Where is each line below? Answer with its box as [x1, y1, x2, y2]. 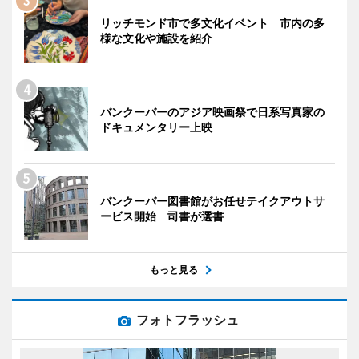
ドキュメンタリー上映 [100, 120, 212, 134]
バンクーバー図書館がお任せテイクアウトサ [100, 194, 325, 208]
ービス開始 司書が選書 [100, 209, 224, 223]
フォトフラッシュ [136, 312, 239, 328]
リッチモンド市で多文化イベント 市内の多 [100, 16, 325, 30]
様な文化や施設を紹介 [100, 31, 212, 45]
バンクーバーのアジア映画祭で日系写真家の [100, 105, 325, 119]
